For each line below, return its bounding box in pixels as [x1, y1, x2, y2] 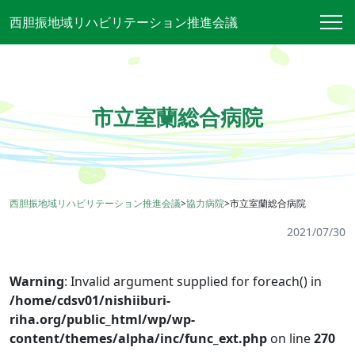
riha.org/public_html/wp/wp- [10, 311, 195, 328]
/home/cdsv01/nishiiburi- [10, 292, 170, 309]
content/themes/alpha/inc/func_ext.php [10, 330, 267, 347]
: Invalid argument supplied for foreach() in [64, 273, 322, 290]
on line [267, 330, 314, 347]
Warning [10, 273, 64, 290]
